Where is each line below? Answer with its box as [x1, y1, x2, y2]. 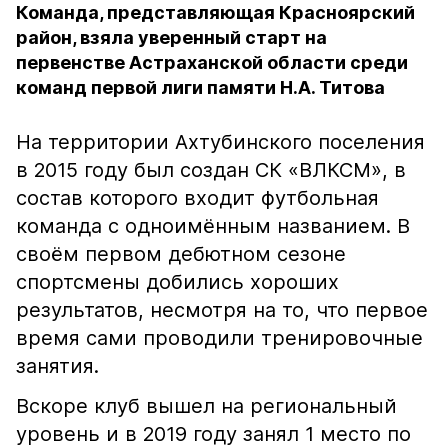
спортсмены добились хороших [16, 270, 339, 294]
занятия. [16, 354, 99, 378]
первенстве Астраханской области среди [16, 52, 408, 73]
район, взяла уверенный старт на [16, 27, 327, 48]
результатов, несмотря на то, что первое [16, 298, 428, 322]
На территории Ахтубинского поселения [16, 130, 425, 154]
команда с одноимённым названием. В [16, 214, 410, 238]
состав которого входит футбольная [16, 186, 379, 210]
